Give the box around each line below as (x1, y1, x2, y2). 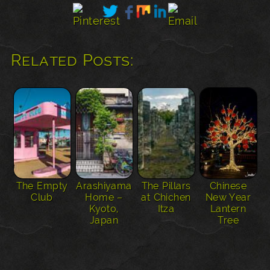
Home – (85, 192, 123, 204)
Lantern (210, 203, 246, 215)
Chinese (209, 180, 247, 192)
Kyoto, (89, 203, 119, 215)
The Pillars (141, 180, 191, 192)
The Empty (16, 180, 68, 192)
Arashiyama (76, 180, 132, 192)
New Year (205, 192, 251, 204)
